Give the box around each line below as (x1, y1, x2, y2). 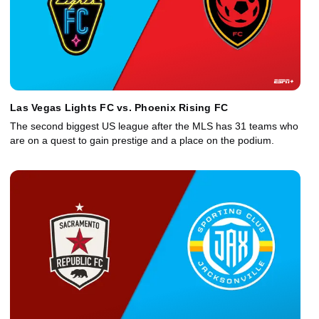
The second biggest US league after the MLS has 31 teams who (10, 120, 298, 132)
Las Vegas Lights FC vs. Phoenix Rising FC (10, 101, 229, 113)
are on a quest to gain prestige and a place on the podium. (10, 134, 274, 146)
